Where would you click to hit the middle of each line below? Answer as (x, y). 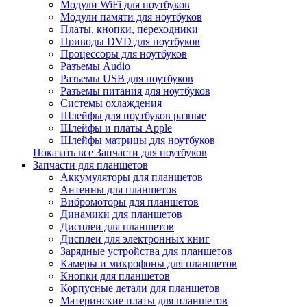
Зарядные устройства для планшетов (146, 251)
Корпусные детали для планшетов (140, 288)
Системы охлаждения (111, 103)
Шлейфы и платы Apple (116, 128)
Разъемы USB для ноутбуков (127, 78)
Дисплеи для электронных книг (135, 239)
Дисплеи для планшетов (117, 226)
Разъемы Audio (95, 66)
